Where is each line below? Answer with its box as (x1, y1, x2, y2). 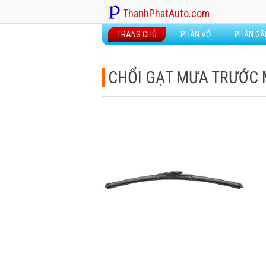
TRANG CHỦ (117, 30, 157, 39)
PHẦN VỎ (180, 30, 211, 39)
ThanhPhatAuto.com (123, 7, 210, 20)
